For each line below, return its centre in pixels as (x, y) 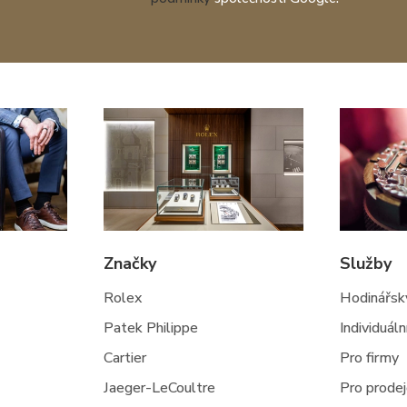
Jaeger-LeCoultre (159, 387)
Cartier (124, 357)
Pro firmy (370, 357)
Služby (366, 263)
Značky (129, 263)
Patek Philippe (150, 328)
